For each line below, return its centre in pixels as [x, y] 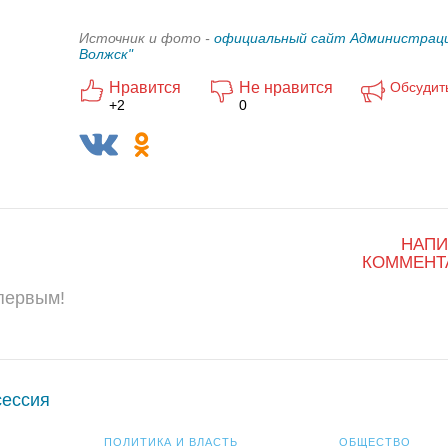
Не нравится [286, 87]
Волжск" [106, 54]
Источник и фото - [146, 38]
